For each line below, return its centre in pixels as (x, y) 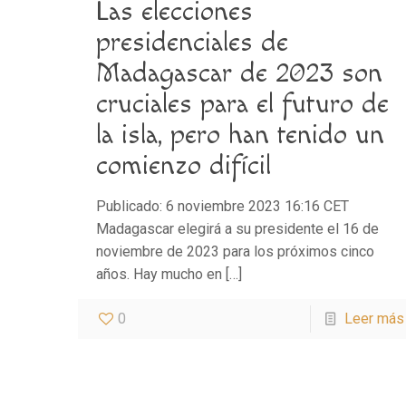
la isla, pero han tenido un (241, 135)
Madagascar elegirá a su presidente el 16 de (238, 228)
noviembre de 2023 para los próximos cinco (236, 251)
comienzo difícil (184, 165)
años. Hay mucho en (159, 274)
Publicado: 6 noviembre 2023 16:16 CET (227, 206)
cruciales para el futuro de (243, 104)
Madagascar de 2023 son (240, 73)
